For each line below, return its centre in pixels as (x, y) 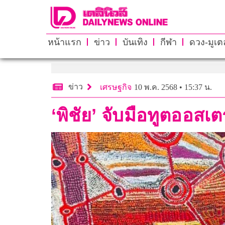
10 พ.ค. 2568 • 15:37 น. (173, 87)
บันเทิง (135, 42)
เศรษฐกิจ (116, 87)
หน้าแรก (64, 42)
